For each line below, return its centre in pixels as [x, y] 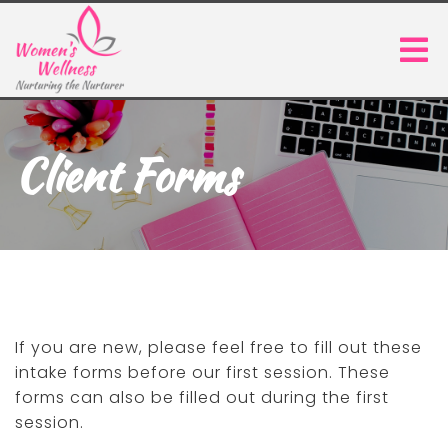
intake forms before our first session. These [202, 373]
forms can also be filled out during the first [202, 398]
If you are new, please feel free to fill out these [218, 348]
